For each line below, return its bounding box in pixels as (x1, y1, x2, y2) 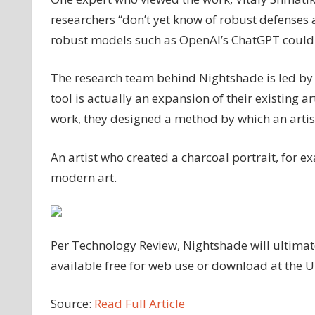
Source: (50, 295, 94, 312)
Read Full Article (94, 295, 185, 312)
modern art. (50, 169, 117, 186)
